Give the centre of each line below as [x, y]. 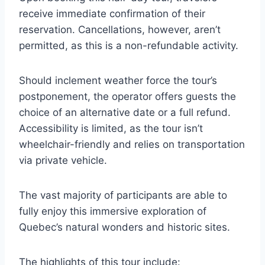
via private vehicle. [63, 161]
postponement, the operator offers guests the [127, 97]
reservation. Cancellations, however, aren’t [120, 30]
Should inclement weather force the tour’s [118, 81]
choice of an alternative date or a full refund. [125, 113]
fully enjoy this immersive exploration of [113, 211]
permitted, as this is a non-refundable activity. [129, 46]
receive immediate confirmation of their [112, 14]
